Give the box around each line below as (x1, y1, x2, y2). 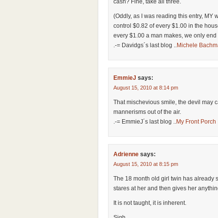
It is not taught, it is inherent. (113, 200, 186, 206)
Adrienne (113, 151, 139, 158)
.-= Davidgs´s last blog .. (113, 42, 177, 49)
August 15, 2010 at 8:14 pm (113, 85, 178, 91)
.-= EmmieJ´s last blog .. (113, 118, 176, 125)
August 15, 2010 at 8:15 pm (113, 161, 178, 167)
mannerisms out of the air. (113, 109, 181, 115)
